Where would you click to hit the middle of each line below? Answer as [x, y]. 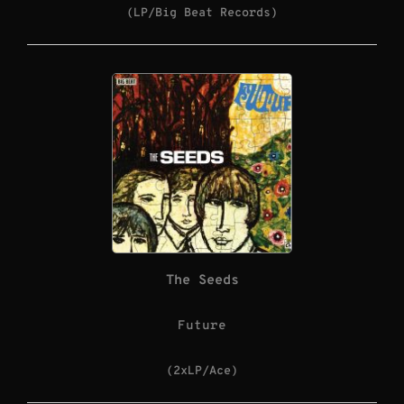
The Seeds [202, 281]
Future [202, 326]
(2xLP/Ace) [202, 371]
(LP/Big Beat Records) [202, 13]
